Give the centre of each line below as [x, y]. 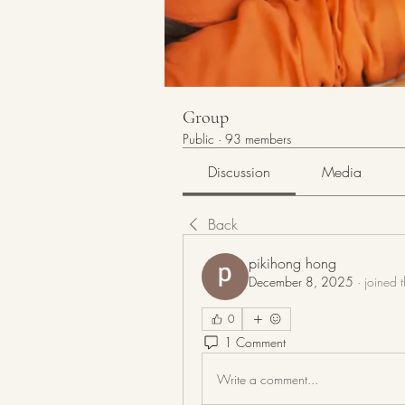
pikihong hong [292, 263]
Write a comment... [268, 379]
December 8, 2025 [301, 282]
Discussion [240, 172]
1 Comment [255, 342]
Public [198, 139]
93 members [258, 139]
